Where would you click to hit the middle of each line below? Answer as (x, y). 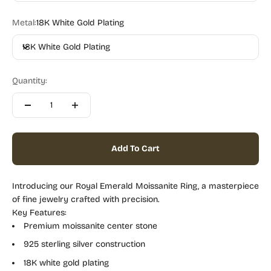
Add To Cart (135, 149)
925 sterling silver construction (84, 244)
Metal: (24, 23)
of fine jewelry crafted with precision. (87, 199)
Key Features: (39, 213)
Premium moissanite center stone (90, 226)
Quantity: (30, 81)
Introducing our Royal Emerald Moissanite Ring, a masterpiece (135, 186)
